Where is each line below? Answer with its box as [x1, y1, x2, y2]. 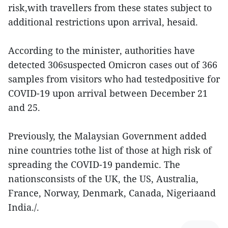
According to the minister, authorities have [8, 44, 195, 56]
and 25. [8, 101, 58, 113]
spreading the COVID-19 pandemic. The [8, 158, 180, 170]
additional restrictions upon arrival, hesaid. [8, 16, 198, 28]
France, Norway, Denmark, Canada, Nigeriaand [8, 187, 216, 199]
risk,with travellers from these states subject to [8, 2, 212, 14]
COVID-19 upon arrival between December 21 [8, 87, 208, 99]
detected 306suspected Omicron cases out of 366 [8, 59, 217, 71]
